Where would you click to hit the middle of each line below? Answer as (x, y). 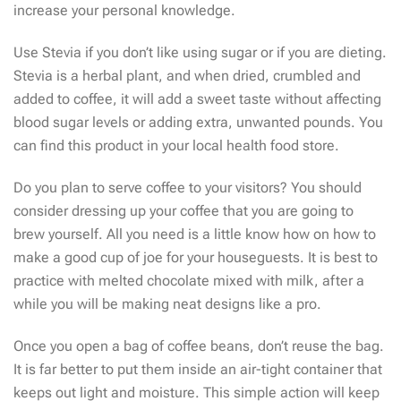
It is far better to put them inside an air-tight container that (198, 370)
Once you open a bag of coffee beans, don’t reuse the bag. (199, 346)
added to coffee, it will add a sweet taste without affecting (197, 98)
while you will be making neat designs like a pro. (167, 304)
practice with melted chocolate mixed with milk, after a (189, 281)
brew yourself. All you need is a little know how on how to (195, 235)
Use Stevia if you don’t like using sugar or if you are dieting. (200, 52)
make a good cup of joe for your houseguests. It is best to (196, 258)
